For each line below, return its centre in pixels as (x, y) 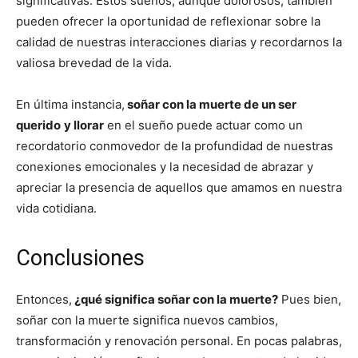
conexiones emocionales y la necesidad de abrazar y (165, 166)
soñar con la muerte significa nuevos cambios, (147, 320)
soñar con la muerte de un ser (211, 104)
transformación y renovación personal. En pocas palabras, (179, 340)
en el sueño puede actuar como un (203, 125)
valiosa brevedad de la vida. (94, 62)
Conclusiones (80, 258)
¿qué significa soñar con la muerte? (175, 299)
